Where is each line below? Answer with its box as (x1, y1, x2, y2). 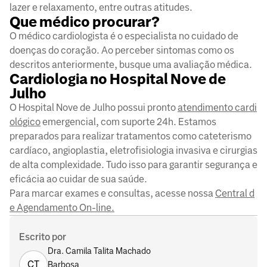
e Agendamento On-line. (10, 201, 114, 213)
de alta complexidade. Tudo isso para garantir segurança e (10, 159, 257, 170)
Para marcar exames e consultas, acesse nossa (10, 187, 215, 199)
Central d (215, 187, 254, 199)
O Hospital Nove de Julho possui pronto (10, 101, 178, 113)
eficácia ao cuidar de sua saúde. (10, 173, 147, 185)
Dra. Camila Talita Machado (48, 246, 151, 256)
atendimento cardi (178, 101, 257, 113)
